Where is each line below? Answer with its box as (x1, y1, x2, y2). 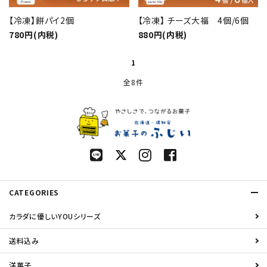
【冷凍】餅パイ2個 (9, 14, 74, 26)
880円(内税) (138, 29, 188, 41)
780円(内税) (9, 29, 58, 41)
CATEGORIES (9, 187, 59, 198)
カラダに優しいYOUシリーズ (9, 211, 101, 222)
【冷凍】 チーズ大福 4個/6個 (138, 14, 249, 26)
